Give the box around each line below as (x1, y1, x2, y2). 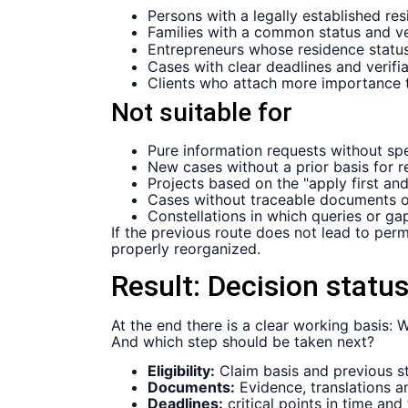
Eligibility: (148, 362, 215, 381)
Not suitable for (111, 97, 292, 127)
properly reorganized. (111, 239, 260, 258)
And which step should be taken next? (111, 332, 374, 352)
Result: (111, 269, 208, 304)
